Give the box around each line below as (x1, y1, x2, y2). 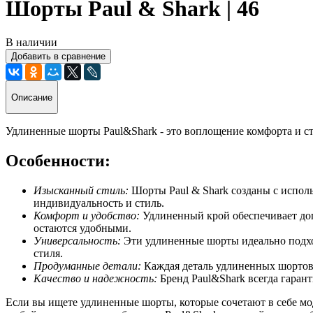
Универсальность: (34, 234, 124, 247)
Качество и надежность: (34, 272, 157, 284)
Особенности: (6, 151, 110, 170)
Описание (11, 92, 52, 103)
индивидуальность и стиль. (34, 196, 164, 209)
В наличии (6, 36, 57, 49)
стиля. (34, 247, 63, 259)
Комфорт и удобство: (34, 209, 140, 221)
